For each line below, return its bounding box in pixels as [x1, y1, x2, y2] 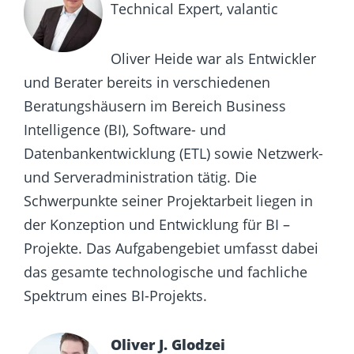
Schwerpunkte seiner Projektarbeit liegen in [24, 190, 313, 210]
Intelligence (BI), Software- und [24, 119, 226, 139]
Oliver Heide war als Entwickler [111, 48, 316, 68]
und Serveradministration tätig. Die [24, 167, 257, 186]
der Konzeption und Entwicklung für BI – [24, 214, 290, 234]
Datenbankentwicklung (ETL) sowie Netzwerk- [24, 143, 323, 163]
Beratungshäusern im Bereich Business [24, 96, 286, 115]
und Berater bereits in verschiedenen [24, 72, 270, 92]
